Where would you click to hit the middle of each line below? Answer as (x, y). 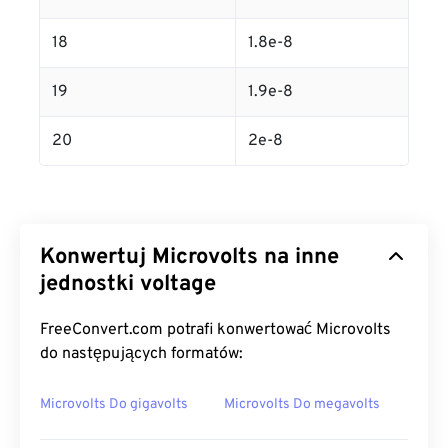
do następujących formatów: (141, 354)
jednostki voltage (128, 284)
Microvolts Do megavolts (302, 404)
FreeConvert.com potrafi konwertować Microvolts (215, 330)
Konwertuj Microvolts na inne (189, 257)
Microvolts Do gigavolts (114, 404)
